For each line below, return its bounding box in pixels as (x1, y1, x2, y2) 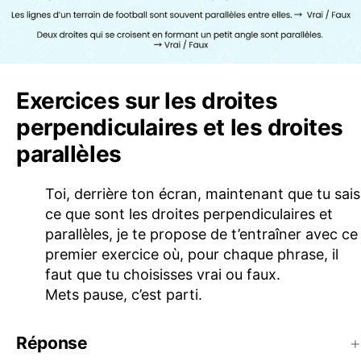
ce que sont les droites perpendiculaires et (45, 205, 333, 222)
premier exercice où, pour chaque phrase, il (45, 245, 338, 263)
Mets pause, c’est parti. (45, 285, 202, 303)
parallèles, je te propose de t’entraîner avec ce (45, 225, 358, 243)
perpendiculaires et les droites (16, 113, 343, 141)
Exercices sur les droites (16, 86, 278, 114)
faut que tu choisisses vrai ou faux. (45, 265, 280, 283)
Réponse (16, 332, 88, 353)
